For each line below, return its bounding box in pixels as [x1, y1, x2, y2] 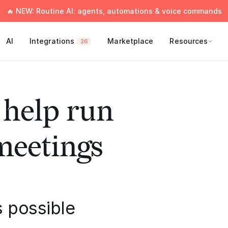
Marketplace [107, 37, 154, 45]
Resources [169, 37, 208, 45]
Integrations [29, 37, 75, 45]
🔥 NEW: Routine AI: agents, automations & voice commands [6, 7, 222, 15]
